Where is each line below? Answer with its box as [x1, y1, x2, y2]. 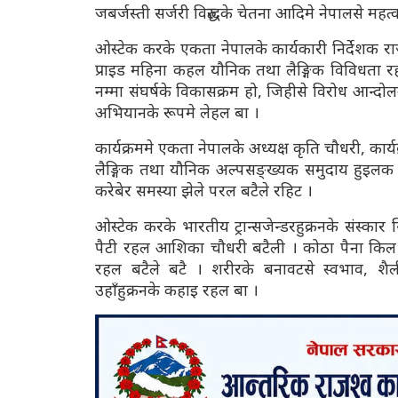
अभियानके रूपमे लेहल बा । [95, 101, 259, 123]
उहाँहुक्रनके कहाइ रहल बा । [95, 279, 259, 301]
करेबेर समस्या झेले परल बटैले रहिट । [95, 179, 313, 202]
